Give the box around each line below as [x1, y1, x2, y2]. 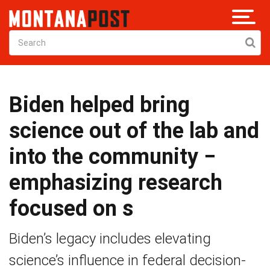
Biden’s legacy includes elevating [9, 230, 211, 247]
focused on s [9, 195, 133, 221]
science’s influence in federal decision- [9, 251, 246, 269]
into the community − [9, 143, 216, 169]
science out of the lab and [9, 118, 259, 143]
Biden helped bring [9, 92, 190, 118]
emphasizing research [9, 169, 222, 195]
